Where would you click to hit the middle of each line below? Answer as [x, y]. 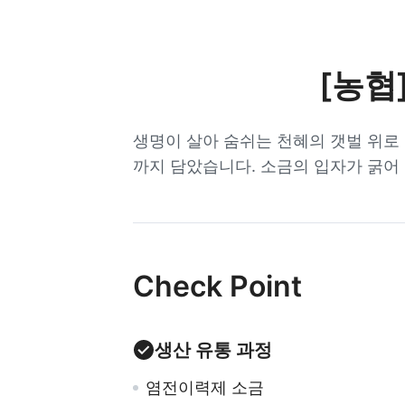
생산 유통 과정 [213, 350]
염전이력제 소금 [205, 387]
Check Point [217, 286]
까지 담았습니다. [197, 166]
